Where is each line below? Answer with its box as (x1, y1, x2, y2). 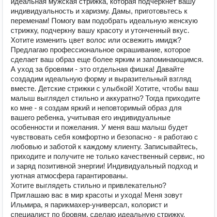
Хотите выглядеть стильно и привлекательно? (11, 181, 166, 189)
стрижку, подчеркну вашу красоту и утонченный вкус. (11, 26, 189, 34)
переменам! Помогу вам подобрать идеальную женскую (11, 16, 198, 25)
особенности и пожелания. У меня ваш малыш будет (11, 123, 188, 131)
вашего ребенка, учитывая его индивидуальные (11, 113, 170, 122)
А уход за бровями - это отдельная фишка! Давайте (11, 65, 184, 73)
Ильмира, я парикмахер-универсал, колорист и (11, 201, 168, 209)
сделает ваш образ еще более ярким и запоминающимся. (11, 55, 203, 63)
